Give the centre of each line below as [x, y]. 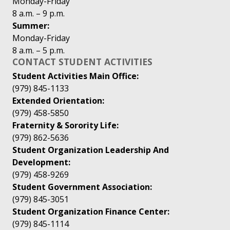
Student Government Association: [82, 187]
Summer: [31, 26]
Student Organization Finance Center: [91, 212]
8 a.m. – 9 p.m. [39, 14]
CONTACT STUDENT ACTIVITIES [82, 62]
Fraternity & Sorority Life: [65, 126]
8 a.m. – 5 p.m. [39, 51]
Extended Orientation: [58, 101]
